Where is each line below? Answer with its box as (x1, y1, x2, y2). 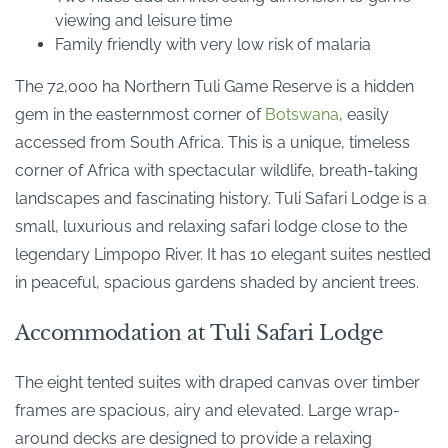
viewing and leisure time (55, 10, 232, 30)
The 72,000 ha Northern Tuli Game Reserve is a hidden (15, 76, 414, 96)
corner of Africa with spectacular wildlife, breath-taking (15, 160, 418, 180)
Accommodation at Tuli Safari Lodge (15, 320, 383, 345)
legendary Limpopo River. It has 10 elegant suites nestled (15, 244, 431, 264)
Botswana (265, 104, 339, 124)
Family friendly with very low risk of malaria (55, 34, 371, 54)
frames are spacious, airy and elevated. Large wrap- (15, 400, 400, 420)
